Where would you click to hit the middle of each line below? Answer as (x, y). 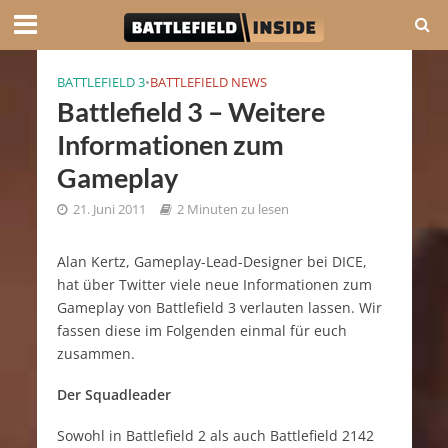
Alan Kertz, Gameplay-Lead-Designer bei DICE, (211, 261)
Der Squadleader (113, 394)
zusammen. (95, 353)
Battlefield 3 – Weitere (190, 111)
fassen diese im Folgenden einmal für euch (201, 330)
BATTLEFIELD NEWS (208, 82)
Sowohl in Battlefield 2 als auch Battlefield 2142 (215, 435)
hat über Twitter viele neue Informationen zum (214, 284)
